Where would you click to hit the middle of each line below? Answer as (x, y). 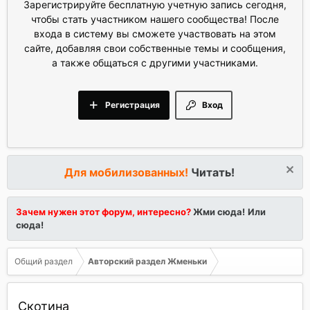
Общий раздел (44, 261)
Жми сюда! (218, 212)
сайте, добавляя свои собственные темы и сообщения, (155, 48)
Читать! (212, 172)
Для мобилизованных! (127, 172)
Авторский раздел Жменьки (147, 261)
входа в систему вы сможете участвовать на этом (155, 34)
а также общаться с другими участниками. (155, 63)
